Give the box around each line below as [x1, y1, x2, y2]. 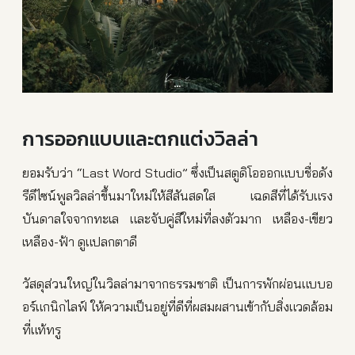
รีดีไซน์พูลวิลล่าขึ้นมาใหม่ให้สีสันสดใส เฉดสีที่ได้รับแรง [22, 187, 333, 204]
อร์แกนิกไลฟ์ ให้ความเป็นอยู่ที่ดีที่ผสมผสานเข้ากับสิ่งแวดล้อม [22, 298, 333, 315]
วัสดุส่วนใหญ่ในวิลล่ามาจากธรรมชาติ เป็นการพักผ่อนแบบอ [22, 275, 333, 292]
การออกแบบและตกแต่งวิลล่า [22, 124, 258, 155]
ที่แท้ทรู [22, 321, 61, 338]
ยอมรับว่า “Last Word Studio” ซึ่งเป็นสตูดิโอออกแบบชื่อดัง [22, 164, 333, 181]
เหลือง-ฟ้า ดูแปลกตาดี [22, 233, 137, 250]
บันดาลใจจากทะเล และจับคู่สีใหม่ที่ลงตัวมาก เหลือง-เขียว [22, 210, 333, 227]
